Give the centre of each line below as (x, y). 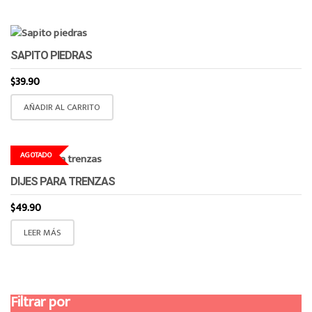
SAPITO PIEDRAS (51, 56)
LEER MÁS (42, 233)
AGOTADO (36, 155)
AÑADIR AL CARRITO (62, 107)
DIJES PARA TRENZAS (63, 181)
